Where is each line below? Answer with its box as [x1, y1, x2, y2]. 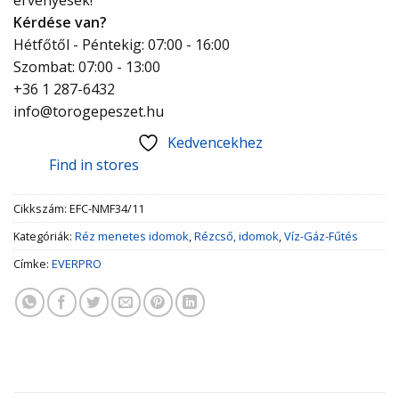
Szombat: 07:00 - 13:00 [13, 56, 160, 77]
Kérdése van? [13, 12, 107, 32]
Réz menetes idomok [75, 227, 189, 244]
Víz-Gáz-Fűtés [284, 227, 358, 244]
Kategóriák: [13, 227, 75, 244]
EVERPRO [52, 255, 102, 272]
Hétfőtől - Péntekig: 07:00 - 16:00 [13, 34, 230, 54]
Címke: [13, 255, 52, 272]
